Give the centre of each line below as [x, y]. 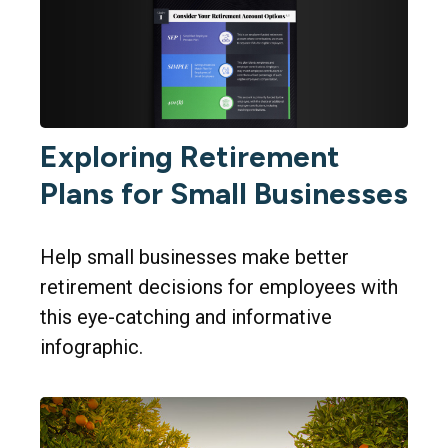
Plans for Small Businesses [224, 193]
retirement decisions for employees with [219, 286]
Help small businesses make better [194, 256]
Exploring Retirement [190, 156]
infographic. [91, 346]
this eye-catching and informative [186, 316]
